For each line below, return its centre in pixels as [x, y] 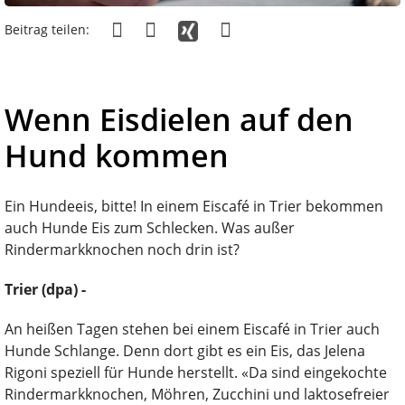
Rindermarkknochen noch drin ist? [122, 249]
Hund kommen [117, 155]
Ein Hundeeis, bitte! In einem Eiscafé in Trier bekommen [194, 206]
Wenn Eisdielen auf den [179, 119]
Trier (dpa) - [45, 289]
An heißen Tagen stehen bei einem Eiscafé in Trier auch [192, 329]
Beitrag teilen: [47, 30]
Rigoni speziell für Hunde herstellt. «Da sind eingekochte [196, 372]
